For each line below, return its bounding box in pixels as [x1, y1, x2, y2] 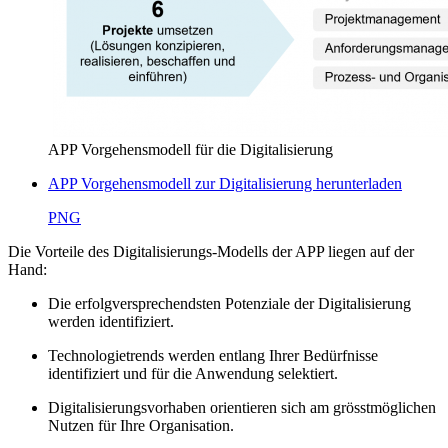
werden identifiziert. [48, 312, 174, 330]
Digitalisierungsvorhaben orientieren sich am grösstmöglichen [48, 398, 436, 416]
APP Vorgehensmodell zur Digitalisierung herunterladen [48, 174, 402, 192]
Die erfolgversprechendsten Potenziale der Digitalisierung [48, 294, 411, 312]
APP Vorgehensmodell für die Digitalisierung [48, 140, 333, 158]
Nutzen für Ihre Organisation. [48, 416, 234, 434]
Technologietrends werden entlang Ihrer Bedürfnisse [48, 346, 378, 364]
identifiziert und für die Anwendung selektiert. [48, 364, 338, 382]
